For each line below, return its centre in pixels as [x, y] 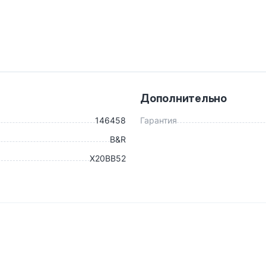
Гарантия [159, 120]
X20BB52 [108, 158]
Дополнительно [183, 98]
